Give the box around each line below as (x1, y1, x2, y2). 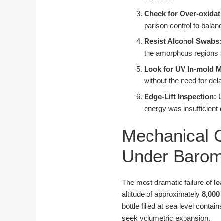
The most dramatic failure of (122, 178, 214, 187)
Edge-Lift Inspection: (144, 92, 216, 101)
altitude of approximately (122, 190, 202, 199)
